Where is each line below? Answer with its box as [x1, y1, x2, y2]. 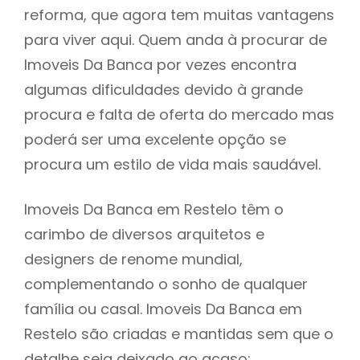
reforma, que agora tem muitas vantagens [24, 4, 334, 25]
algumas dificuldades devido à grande [24, 79, 303, 100]
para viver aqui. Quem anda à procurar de [24, 29, 327, 50]
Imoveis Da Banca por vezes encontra [24, 54, 297, 75]
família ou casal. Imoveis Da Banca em [24, 298, 302, 319]
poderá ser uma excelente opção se [24, 129, 286, 149]
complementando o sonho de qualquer [24, 273, 308, 294]
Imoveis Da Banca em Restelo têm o [24, 198, 284, 219]
